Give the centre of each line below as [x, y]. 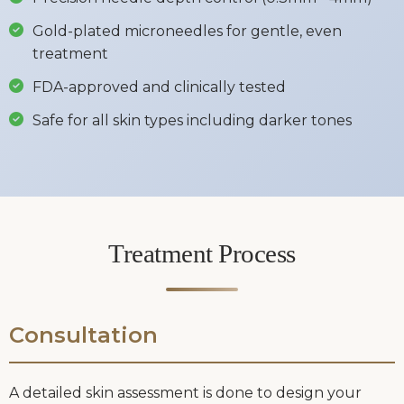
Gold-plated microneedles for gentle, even [187, 32]
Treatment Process [202, 254]
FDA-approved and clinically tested [159, 87]
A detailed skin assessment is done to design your [185, 393]
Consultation [83, 335]
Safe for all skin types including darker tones [192, 121]
